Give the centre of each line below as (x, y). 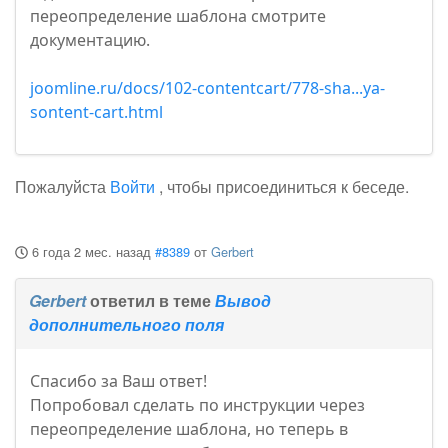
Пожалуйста (62, 187)
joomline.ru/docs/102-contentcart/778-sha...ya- (207, 88)
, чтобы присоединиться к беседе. (282, 187)
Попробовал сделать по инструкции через (197, 405)
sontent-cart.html (96, 112)
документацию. (90, 40)
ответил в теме (150, 301)
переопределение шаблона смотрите (178, 16)
